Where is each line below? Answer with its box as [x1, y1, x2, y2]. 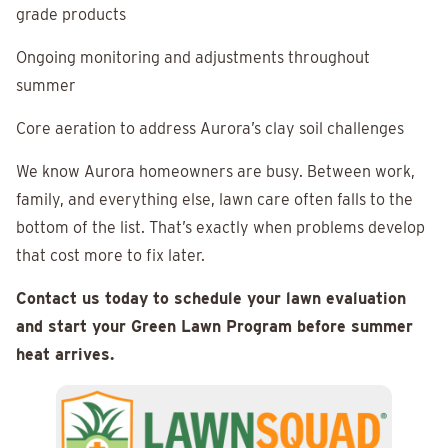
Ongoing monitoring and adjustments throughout [16, 48, 370, 68]
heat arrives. [16, 345, 114, 365]
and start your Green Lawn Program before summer [16, 317, 413, 337]
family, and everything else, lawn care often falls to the [16, 190, 413, 210]
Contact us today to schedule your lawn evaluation [16, 289, 406, 309]
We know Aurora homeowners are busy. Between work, [16, 162, 415, 182]
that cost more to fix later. [16, 246, 205, 266]
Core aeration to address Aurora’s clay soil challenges [16, 119, 404, 139]
